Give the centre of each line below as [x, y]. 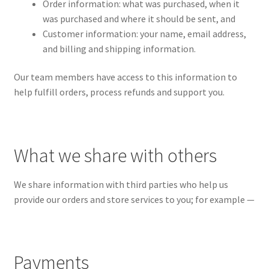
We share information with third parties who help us [121, 184]
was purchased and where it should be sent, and [139, 18]
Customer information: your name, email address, [144, 33]
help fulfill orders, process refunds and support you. [119, 92]
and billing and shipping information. [119, 48]
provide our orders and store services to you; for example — [134, 199]
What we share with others [115, 155]
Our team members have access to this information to [125, 77]
